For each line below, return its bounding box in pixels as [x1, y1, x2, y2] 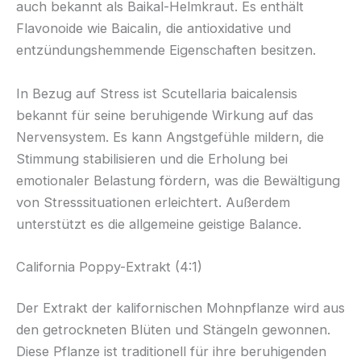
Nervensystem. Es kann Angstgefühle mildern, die [16, 128, 324, 145]
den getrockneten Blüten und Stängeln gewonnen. [16, 322, 330, 338]
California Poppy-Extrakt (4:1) [16, 258, 202, 275]
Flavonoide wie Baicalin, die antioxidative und [16, 20, 291, 37]
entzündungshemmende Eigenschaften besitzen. [16, 42, 316, 59]
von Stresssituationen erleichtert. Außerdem [16, 193, 290, 210]
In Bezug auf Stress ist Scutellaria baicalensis [16, 85, 297, 102]
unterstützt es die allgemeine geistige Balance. [16, 215, 301, 232]
